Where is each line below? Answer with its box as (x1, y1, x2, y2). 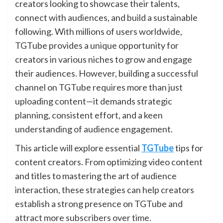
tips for (174, 142, 203, 153)
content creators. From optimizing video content (15, 156, 203, 167)
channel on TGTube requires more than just (15, 82, 183, 93)
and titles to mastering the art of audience (15, 170, 177, 181)
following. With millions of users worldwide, (15, 26, 182, 37)
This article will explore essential (15, 142, 141, 153)
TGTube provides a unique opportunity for (15, 40, 179, 51)
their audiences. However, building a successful (15, 68, 198, 79)
